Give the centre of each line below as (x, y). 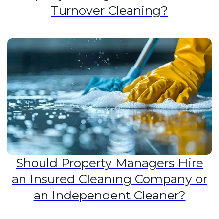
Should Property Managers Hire (109, 163)
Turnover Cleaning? (109, 10)
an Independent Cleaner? (109, 195)
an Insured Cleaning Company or (109, 179)
